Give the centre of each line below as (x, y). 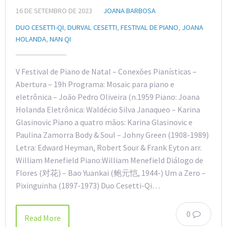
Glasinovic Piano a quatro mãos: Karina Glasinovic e (104, 122)
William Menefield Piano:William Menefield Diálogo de (109, 160)
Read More (43, 218)
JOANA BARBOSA (129, 10)
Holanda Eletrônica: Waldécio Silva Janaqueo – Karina (108, 109)
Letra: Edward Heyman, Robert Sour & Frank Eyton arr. (109, 147)
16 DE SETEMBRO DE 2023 (54, 10)
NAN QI (60, 39)
